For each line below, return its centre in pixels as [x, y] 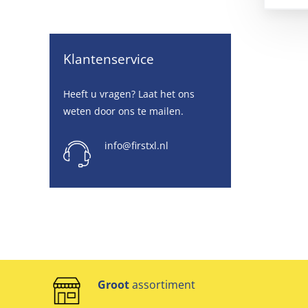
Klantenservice [109, 59]
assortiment [162, 285]
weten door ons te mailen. [123, 111]
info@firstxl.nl [136, 146]
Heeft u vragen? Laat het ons [129, 94]
